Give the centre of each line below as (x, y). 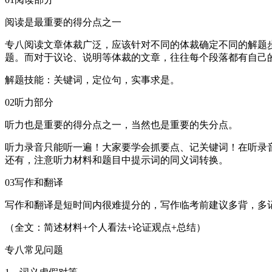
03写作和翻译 (34, 182)
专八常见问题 (34, 250)
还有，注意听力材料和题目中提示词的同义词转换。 (117, 160)
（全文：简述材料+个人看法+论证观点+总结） (105, 227)
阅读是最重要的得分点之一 (63, 22)
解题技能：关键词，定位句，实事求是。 (92, 80)
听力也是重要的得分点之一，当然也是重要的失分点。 (121, 124)
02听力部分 (29, 102)
